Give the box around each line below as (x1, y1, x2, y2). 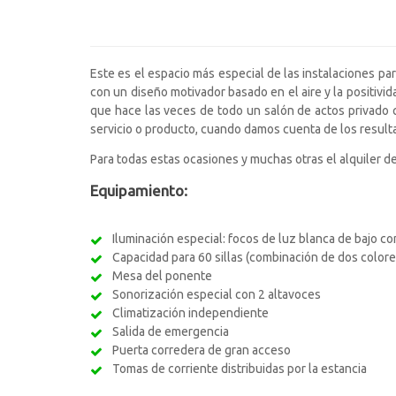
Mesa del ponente (111, 269, 212, 283)
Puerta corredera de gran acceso (111, 343, 291, 357)
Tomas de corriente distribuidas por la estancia (111, 362, 367, 376)
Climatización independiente (111, 306, 269, 320)
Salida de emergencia (111, 324, 229, 339)
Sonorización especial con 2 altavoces (111, 287, 321, 301)
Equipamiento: (90, 182, 187, 199)
